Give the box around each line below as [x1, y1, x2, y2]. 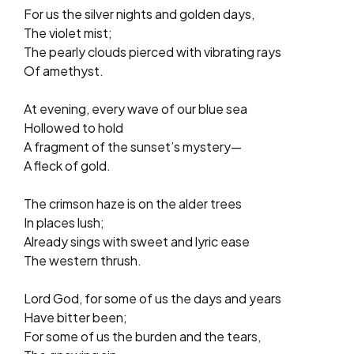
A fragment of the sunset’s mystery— [24, 137, 242, 155]
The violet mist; [24, 24, 112, 41]
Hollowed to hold [24, 119, 123, 136]
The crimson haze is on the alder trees [24, 194, 242, 212]
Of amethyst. [24, 62, 104, 79]
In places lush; [24, 213, 104, 231]
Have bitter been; [24, 308, 127, 326]
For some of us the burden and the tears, [24, 327, 261, 345]
